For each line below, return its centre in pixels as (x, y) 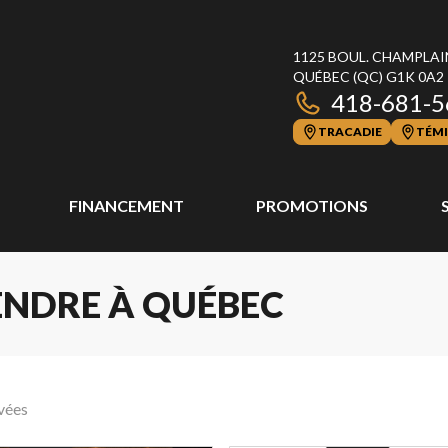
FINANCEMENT (126, 205)
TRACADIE (350, 131)
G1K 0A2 (415, 76)
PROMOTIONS (312, 205)
